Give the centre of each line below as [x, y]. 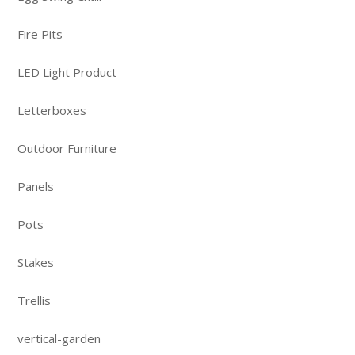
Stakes [36, 262]
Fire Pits [40, 34]
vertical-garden [59, 338]
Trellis [34, 300]
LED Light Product [67, 72]
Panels [36, 186]
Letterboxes [52, 110]
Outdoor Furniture [67, 148]
